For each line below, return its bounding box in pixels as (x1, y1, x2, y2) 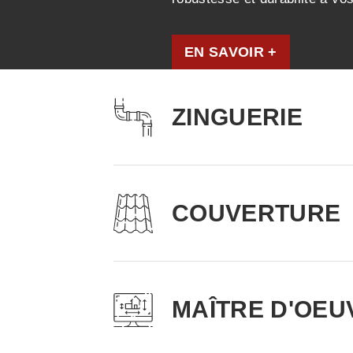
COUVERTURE (172, 200, 341, 226)
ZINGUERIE (172, 104, 303, 130)
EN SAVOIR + (184, 44, 277, 60)
